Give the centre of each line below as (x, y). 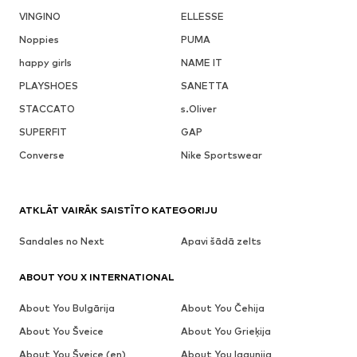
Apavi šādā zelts (221, 241)
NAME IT (201, 63)
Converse (42, 155)
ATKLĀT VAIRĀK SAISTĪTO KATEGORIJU (118, 210)
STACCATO (47, 109)
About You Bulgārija (67, 308)
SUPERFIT (43, 132)
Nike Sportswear (221, 155)
